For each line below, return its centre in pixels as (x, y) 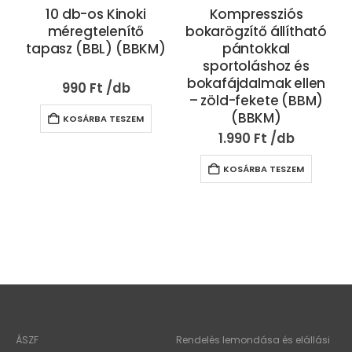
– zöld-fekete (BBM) (256, 101)
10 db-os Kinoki (96, 15)
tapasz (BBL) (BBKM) (96, 49)
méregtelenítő (96, 32)
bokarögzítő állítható (256, 32)
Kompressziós (256, 15)
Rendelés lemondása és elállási (253, 340)
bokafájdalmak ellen (256, 84)
